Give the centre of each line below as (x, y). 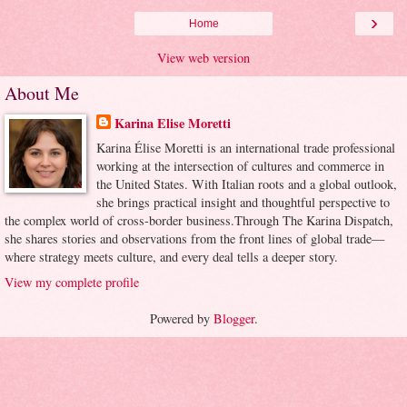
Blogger (233, 318)
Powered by (181, 318)
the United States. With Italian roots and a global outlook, (246, 184)
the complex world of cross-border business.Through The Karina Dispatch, (199, 221)
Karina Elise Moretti (172, 124)
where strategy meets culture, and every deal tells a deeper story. (171, 257)
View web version (203, 58)
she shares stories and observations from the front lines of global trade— (194, 239)
